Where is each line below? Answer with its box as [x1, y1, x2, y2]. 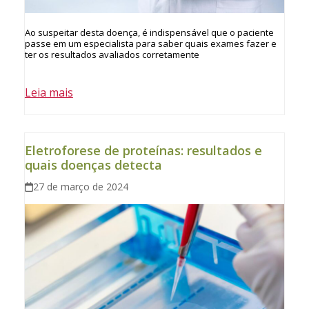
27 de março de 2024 [33, 180, 129, 194]
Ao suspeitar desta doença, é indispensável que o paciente [24, 26, 274, 39]
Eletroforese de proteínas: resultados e [24, 142, 262, 159]
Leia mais [24, 85, 73, 101]
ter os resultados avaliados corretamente [24, 48, 199, 61]
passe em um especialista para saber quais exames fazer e [24, 37, 277, 50]
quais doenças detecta [24, 157, 162, 174]
